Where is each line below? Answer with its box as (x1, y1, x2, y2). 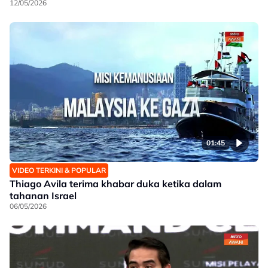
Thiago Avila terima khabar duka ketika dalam (10, 178, 221, 190)
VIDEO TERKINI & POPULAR (12, 166, 106, 175)
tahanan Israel (10, 190, 77, 202)
